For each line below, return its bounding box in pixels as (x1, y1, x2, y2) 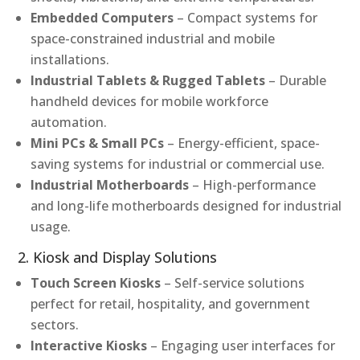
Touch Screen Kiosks (31, 273, 162, 292)
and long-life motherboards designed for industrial (31, 196, 342, 215)
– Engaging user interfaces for (150, 336, 336, 354)
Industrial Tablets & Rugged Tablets (31, 71, 266, 89)
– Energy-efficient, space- (167, 133, 321, 152)
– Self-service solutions (164, 273, 305, 292)
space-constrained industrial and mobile (31, 29, 276, 47)
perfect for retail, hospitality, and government (31, 294, 311, 313)
